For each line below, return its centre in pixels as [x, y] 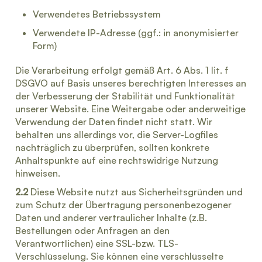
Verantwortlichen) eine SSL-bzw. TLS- [97, 243]
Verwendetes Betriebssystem [97, 14]
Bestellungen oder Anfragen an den [92, 230]
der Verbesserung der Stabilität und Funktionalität [125, 96]
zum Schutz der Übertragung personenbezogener [123, 205]
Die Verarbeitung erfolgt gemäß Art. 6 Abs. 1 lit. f [122, 70]
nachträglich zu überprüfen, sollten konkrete [112, 147]
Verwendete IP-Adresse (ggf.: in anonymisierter [136, 33]
